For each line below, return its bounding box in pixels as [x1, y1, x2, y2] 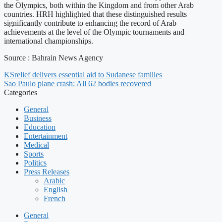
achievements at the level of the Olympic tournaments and [4, 28, 184, 37]
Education [24, 123, 55, 132]
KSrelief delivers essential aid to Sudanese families [4, 70, 162, 79]
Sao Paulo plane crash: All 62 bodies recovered [4, 79, 151, 88]
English [44, 185, 67, 194]
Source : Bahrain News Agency [4, 54, 103, 62]
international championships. [4, 37, 93, 46]
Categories [4, 88, 37, 97]
